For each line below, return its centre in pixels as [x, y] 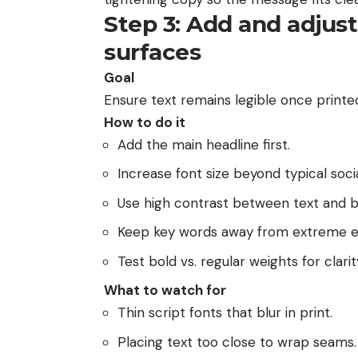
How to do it [145, 122]
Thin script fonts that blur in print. [225, 313]
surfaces [152, 52]
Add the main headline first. [204, 144]
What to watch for [165, 290]
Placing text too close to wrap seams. [237, 342]
